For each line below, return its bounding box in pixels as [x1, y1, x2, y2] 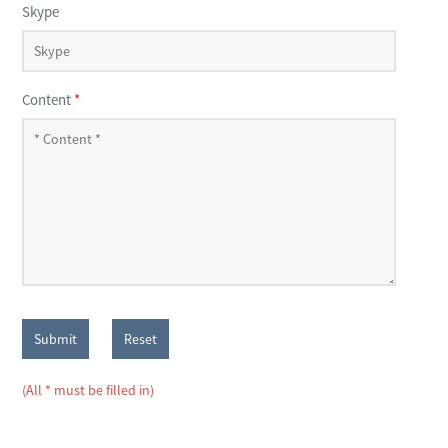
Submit [33, 330, 77, 349]
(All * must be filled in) [21, 381, 154, 400]
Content [21, 90, 74, 110]
